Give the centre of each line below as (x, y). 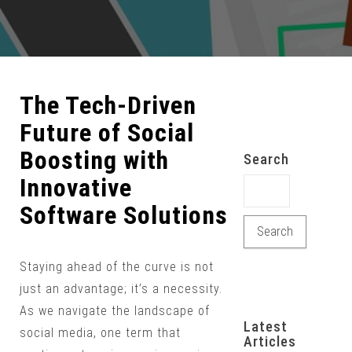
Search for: (277, 184)
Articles (269, 341)
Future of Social (107, 133)
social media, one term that (100, 333)
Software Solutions (124, 215)
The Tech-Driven (108, 105)
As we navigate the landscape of (115, 311)
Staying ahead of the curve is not (117, 267)
